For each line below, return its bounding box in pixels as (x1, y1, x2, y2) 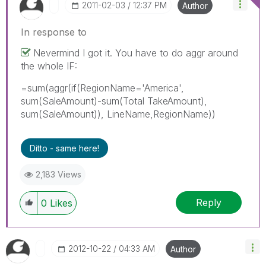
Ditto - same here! (30, 143, 99, 154)
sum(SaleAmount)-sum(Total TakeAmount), (21, 95, 207, 107)
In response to (21, 26, 87, 39)
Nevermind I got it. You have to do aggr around (33, 47, 238, 59)
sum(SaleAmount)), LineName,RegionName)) (21, 108, 216, 121)
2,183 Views (36, 169, 81, 180)
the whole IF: (21, 60, 77, 72)
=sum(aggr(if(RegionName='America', (21, 82, 184, 94)
